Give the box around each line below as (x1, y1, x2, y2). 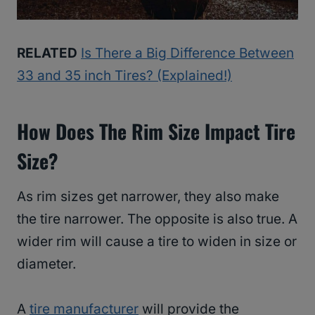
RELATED (17, 44, 77, 61)
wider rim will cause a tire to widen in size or (17, 233, 297, 250)
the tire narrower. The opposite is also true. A (17, 210, 297, 227)
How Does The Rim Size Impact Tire (17, 116, 295, 146)
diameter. (17, 255, 76, 272)
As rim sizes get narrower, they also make (17, 188, 279, 205)
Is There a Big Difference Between (81, 44, 294, 61)
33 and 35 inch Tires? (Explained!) (17, 67, 232, 84)
